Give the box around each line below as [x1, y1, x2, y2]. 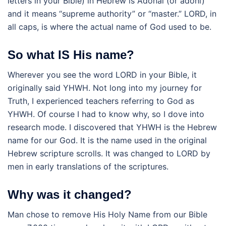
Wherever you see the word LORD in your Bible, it [8, 69, 197, 80]
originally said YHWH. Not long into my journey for [8, 82, 202, 93]
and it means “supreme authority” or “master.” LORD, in [8, 9, 216, 19]
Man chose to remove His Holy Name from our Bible [8, 209, 207, 219]
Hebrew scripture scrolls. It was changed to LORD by [8, 148, 210, 158]
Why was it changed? [8, 187, 132, 201]
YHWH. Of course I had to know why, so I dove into [8, 108, 204, 119]
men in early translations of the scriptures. [8, 161, 168, 172]
